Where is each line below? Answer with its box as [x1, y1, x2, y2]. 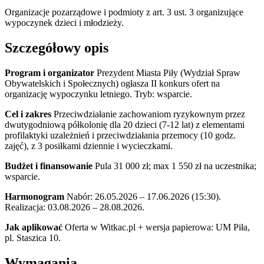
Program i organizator [5, 67, 94, 78]
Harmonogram [5, 191, 64, 202]
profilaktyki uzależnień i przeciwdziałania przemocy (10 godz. [5, 130, 236, 140]
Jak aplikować [5, 222, 62, 232]
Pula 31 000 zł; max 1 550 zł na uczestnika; [93, 160, 256, 171]
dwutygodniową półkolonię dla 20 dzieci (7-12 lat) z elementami [5, 119, 245, 130]
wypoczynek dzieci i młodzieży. [5, 17, 124, 28]
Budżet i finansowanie [5, 160, 93, 171]
